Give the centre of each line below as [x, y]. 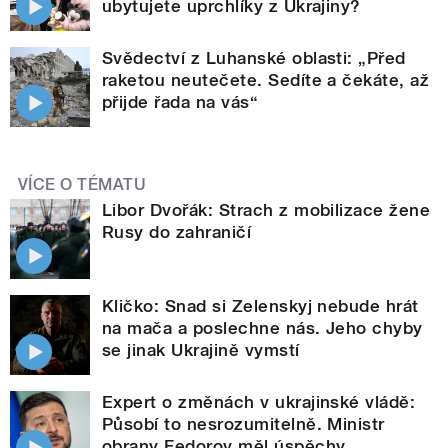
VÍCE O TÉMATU [82, 184]
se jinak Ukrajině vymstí [201, 350]
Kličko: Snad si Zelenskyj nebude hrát [260, 306]
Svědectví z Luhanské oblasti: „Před [254, 57]
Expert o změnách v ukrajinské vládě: [259, 402]
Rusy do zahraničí [177, 232]
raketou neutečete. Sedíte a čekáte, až [266, 79]
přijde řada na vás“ [180, 101]
